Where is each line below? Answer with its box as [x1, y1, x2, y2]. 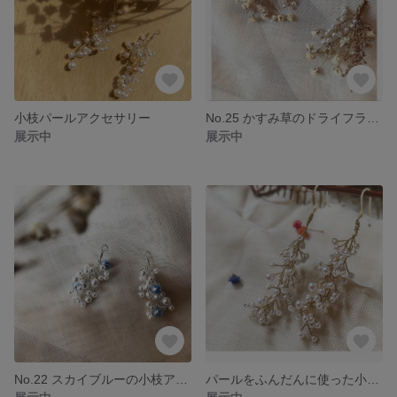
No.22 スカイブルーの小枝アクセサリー [175, 371, 188, 386]
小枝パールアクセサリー [14, 110, 151, 125]
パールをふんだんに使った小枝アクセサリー [367, 371, 379, 386]
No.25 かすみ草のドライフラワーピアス [367, 110, 379, 125]
